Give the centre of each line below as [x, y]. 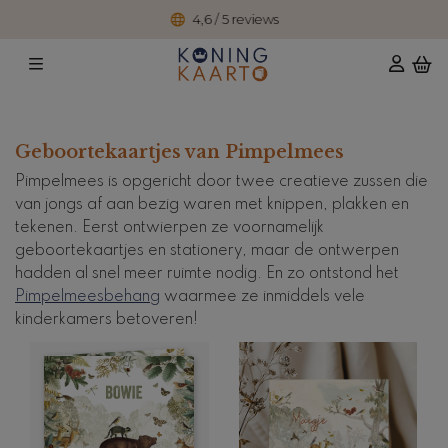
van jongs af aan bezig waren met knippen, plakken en [212, 204]
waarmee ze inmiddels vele [262, 296]
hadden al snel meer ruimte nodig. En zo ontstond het [207, 273]
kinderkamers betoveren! [106, 319]
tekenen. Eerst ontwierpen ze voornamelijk [169, 227]
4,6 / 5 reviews [235, 19]
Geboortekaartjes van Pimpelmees [179, 151]
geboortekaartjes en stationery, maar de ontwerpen [207, 250]
